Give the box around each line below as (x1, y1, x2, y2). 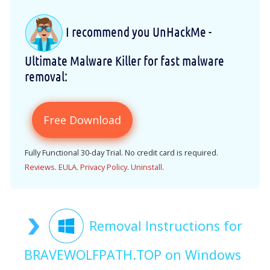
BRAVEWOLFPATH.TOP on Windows (24, 246, 241, 264)
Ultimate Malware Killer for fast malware (25, 52, 224, 69)
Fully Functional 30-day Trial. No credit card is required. (25, 147, 218, 159)
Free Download (43, 113, 121, 128)
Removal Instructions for (89, 217, 242, 235)
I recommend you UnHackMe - (63, 23, 212, 39)
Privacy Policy (80, 162, 127, 173)
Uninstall (131, 162, 162, 173)
